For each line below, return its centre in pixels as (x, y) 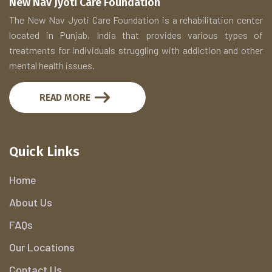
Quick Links (44, 151)
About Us (31, 202)
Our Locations (42, 247)
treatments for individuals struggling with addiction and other (136, 50)
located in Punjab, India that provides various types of (136, 35)
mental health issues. (52, 65)
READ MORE (66, 97)
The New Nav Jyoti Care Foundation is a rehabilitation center (136, 19)
